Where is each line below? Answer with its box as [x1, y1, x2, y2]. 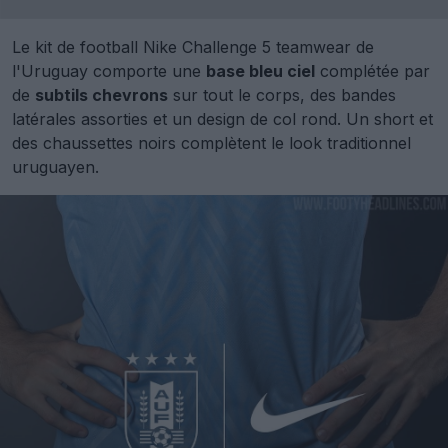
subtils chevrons [35, 84, 168, 105]
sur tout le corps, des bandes [168, 84, 396, 105]
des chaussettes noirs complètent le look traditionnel [12, 132, 411, 153]
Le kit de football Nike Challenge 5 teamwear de [12, 36, 374, 57]
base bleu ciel [206, 60, 315, 81]
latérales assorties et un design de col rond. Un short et [12, 108, 433, 129]
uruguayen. [12, 156, 99, 177]
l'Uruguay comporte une [12, 60, 206, 81]
